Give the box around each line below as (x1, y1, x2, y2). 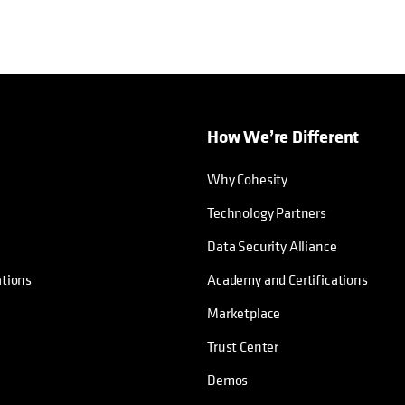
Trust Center (207, 336, 279, 357)
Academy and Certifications (207, 269, 368, 290)
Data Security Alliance (207, 236, 337, 257)
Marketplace (207, 303, 281, 324)
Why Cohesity (207, 169, 288, 190)
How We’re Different (207, 124, 360, 149)
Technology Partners (207, 202, 326, 223)
